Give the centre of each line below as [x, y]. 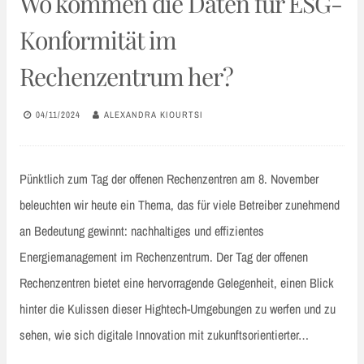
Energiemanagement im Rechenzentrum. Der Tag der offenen [164, 256]
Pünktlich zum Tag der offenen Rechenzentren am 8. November [169, 178]
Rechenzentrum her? [126, 76]
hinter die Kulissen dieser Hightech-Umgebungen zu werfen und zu [178, 308]
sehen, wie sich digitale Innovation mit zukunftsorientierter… [164, 334]
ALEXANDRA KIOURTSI [154, 115]
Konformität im [98, 39]
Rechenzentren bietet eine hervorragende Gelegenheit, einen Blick [177, 282]
